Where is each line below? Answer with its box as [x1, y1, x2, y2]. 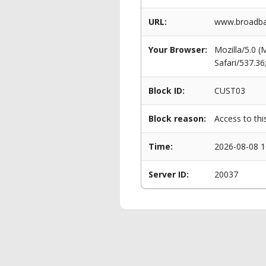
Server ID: [148, 169, 189, 180]
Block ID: [148, 85, 185, 96]
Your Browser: [148, 44, 207, 55]
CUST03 [214, 85, 245, 96]
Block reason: [148, 113, 206, 124]
